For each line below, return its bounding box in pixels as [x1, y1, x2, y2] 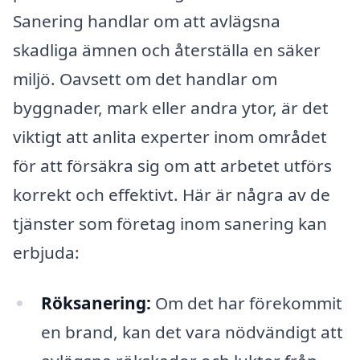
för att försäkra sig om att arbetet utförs [13, 153, 332, 177]
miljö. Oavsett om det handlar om [13, 67, 277, 90]
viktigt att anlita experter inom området [13, 125, 327, 148]
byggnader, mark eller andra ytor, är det [13, 96, 329, 119]
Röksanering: [40, 292, 151, 315]
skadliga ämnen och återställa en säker [13, 38, 321, 61]
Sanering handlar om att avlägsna [13, 9, 280, 32]
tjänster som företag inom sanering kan [13, 211, 327, 235]
